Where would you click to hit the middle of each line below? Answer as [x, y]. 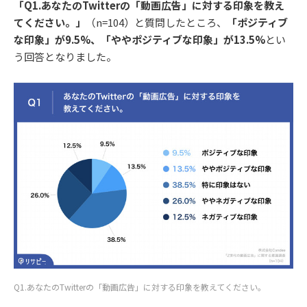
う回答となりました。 [65, 56]
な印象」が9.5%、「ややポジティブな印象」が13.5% [139, 39]
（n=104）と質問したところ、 [156, 22]
